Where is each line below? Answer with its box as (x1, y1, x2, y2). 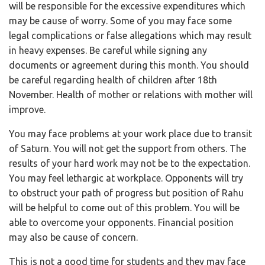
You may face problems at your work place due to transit (9, 128, 252, 139)
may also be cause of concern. (9, 231, 138, 243)
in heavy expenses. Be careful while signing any (9, 44, 207, 56)
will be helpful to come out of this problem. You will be (9, 202, 240, 213)
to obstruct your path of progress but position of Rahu (9, 187, 244, 198)
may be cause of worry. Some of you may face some (9, 15, 232, 26)
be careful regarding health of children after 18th (9, 74, 217, 85)
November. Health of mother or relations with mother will (9, 89, 253, 100)
